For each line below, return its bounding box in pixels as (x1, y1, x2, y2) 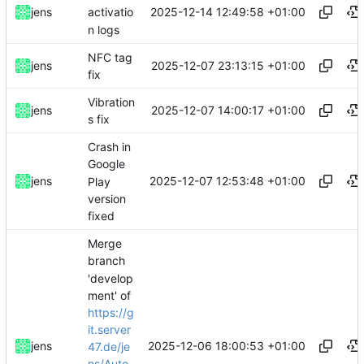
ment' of (88, 288, 131, 302)
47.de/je (88, 340, 130, 354)
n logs (88, 22, 119, 37)
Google (88, 157, 125, 171)
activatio (88, 5, 133, 19)
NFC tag (88, 50, 132, 65)
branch (88, 253, 125, 268)
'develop (88, 271, 133, 285)
